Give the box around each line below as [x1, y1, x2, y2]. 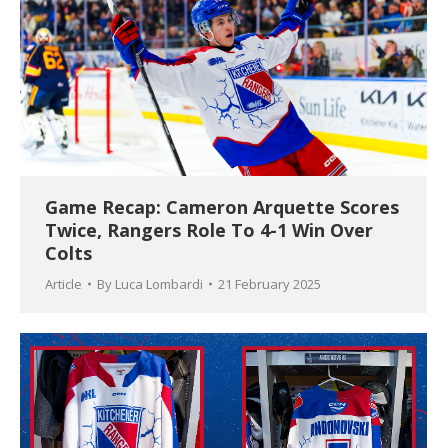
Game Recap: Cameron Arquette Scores [45, 195, 399, 220]
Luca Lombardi [115, 275, 203, 294]
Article [45, 275, 82, 294]
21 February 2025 [218, 275, 321, 294]
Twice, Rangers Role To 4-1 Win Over [45, 218, 373, 243]
